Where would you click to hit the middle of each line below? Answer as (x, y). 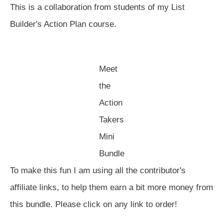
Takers (111, 119)
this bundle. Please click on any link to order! (94, 204)
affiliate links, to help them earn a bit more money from (111, 187)
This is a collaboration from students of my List (97, 7)
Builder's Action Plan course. (63, 24)
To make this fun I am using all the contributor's (98, 170)
